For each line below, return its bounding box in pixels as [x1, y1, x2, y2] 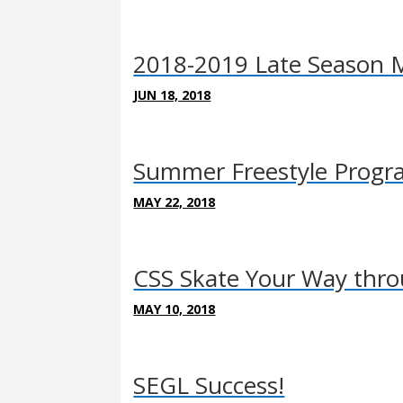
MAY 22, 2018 [133, 193, 216, 210]
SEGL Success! [133, 368, 285, 401]
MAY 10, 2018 [133, 300, 216, 318]
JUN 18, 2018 [133, 85, 211, 103]
